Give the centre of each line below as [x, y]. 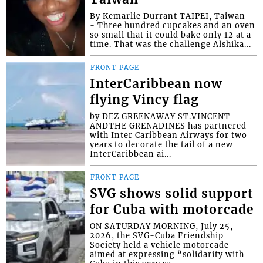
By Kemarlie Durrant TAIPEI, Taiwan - [172, 16]
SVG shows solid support [172, 193]
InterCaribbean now [156, 84]
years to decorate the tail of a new [162, 144]
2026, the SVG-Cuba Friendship [157, 235]
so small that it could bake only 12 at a [171, 34]
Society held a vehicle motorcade [160, 245]
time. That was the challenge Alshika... [171, 44]
